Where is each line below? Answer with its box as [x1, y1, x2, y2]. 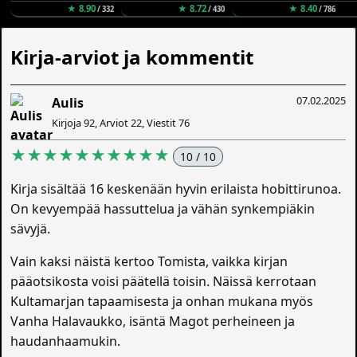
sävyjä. [10, 219, 51, 237]
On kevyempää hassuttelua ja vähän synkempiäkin [10, 199, 316, 218]
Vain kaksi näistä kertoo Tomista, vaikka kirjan [10, 252, 288, 270]
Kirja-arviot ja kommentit [10, 43, 254, 70]
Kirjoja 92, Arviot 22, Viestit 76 [52, 115, 190, 130]
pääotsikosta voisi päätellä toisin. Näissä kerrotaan [10, 272, 317, 290]
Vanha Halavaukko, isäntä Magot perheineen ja [10, 312, 296, 330]
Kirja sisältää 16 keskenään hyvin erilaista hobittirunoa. [10, 179, 342, 198]
